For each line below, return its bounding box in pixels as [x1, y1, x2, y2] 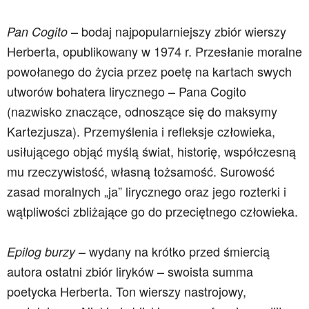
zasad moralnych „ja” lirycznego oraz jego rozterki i [7, 182, 286, 200]
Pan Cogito [7, 23, 71, 40]
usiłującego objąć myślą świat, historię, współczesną [7, 142, 296, 160]
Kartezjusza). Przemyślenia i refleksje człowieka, [7, 122, 275, 140]
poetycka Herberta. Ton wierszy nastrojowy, [7, 282, 246, 300]
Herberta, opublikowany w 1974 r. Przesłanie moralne [7, 42, 302, 60]
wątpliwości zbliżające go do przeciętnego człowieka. [7, 202, 298, 220]
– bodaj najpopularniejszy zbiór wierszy [71, 22, 286, 40]
